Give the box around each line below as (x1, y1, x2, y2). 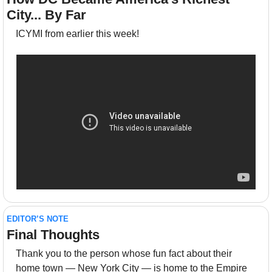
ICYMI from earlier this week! (16, 29, 139, 39)
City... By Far (7, 7, 86, 23)
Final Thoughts (7, 226, 103, 242)
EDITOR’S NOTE (7, 214, 69, 223)
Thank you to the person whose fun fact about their (16, 248, 232, 259)
